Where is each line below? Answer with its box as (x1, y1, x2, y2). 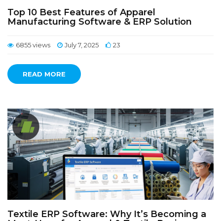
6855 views (16, 41, 50, 49)
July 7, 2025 (65, 41, 99, 49)
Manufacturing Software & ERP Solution (7, 16, 192, 27)
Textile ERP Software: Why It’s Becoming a (7, 209, 206, 220)
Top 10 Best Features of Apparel (7, 7, 155, 18)
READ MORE (23, 70, 66, 78)
